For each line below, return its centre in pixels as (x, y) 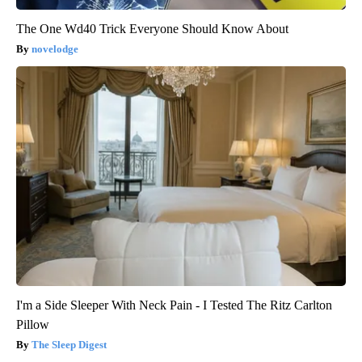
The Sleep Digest (69, 344)
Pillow (33, 324)
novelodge (55, 48)
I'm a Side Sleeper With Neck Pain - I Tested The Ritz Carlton (174, 305)
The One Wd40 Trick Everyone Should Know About (152, 28)
